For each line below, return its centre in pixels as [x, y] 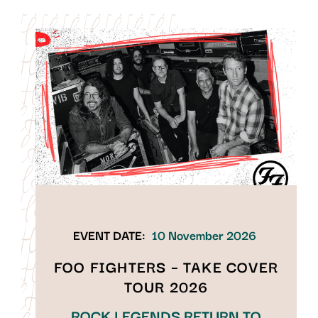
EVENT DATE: [109, 234]
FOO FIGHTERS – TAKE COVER [166, 266]
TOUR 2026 [166, 286]
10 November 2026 [204, 234]
